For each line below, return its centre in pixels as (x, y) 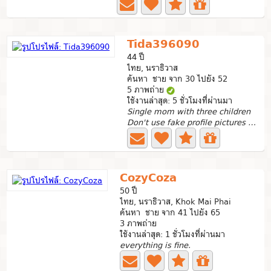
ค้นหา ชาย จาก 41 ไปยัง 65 (170, 212)
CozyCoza (149, 178)
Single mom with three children (189, 111)
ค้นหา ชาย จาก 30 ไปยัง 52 (178, 79)
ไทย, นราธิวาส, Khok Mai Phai (176, 201)
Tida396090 (164, 44)
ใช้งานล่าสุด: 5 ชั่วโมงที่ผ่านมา (180, 100)
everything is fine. (155, 245)
